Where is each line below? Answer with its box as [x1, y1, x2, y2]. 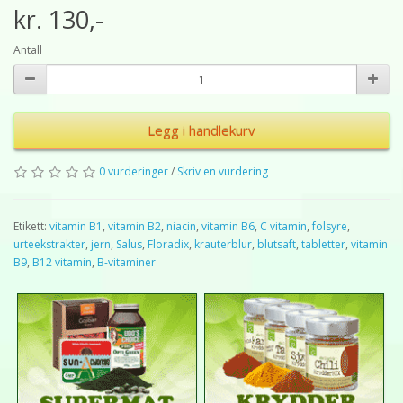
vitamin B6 [201, 219, 255, 234]
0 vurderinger [99, 164, 168, 179]
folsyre [312, 219, 347, 234]
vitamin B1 [49, 219, 103, 234]
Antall [13, 42, 42, 58]
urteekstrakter [13, 237, 85, 252]
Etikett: [13, 219, 49, 234]
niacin [166, 219, 196, 234]
